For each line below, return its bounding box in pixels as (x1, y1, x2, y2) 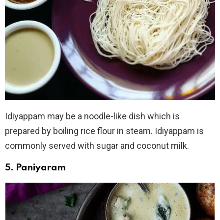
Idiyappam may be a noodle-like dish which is (5, 110, 180, 121)
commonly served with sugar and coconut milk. (5, 140, 189, 151)
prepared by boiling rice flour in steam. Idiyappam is (5, 125, 204, 136)
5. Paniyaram (5, 163, 66, 172)
